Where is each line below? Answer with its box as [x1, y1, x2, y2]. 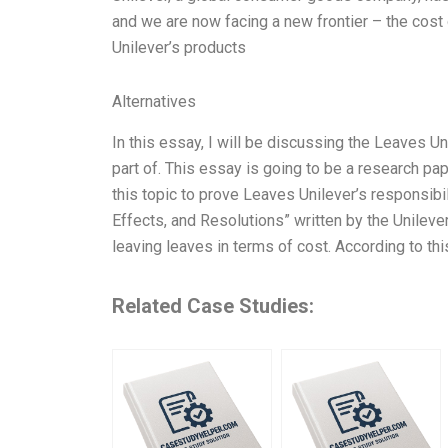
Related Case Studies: [112, 293, 314, 318]
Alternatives [112, 91, 196, 111]
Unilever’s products [112, 37, 246, 57]
